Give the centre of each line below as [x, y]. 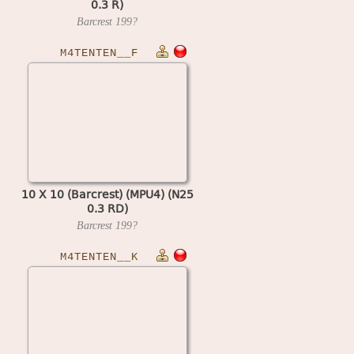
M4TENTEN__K [99, 257]
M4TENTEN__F [99, 53]
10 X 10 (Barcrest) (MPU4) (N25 [107, 194]
